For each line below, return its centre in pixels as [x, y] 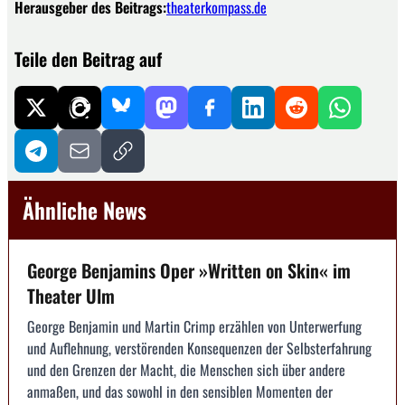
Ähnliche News [85, 209]
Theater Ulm [71, 295]
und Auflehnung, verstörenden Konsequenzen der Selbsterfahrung [199, 348]
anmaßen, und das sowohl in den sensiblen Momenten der [180, 391]
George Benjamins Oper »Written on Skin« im [189, 270]
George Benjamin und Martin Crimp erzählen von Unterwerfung [194, 326]
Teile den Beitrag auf [88, 58]
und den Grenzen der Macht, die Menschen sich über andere [186, 369]
